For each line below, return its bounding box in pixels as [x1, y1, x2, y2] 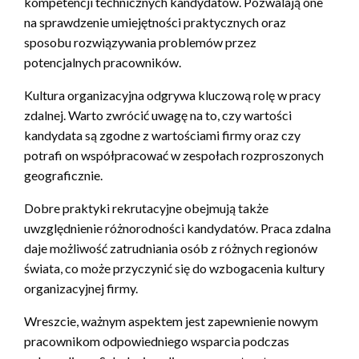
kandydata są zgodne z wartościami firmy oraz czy [24, 127, 301, 143]
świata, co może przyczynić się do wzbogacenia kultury [24, 260, 325, 276]
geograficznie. [24, 167, 103, 184]
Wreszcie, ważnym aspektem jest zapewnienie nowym [24, 313, 318, 329]
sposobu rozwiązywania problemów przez [24, 34, 256, 50]
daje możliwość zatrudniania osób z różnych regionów [24, 240, 317, 256]
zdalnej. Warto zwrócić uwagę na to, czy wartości [24, 107, 292, 123]
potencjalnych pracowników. [24, 54, 181, 71]
